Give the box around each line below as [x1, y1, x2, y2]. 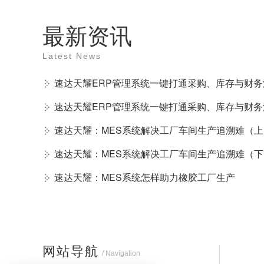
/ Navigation [102, 249, 140, 258]
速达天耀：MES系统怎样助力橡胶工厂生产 [54, 170, 235, 184]
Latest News [42, 51, 101, 61]
